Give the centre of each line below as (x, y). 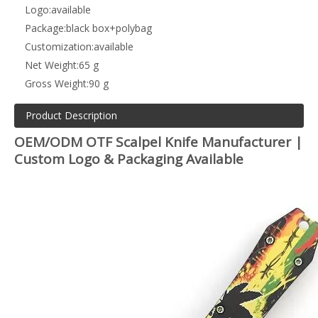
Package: (45, 28)
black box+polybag (109, 28)
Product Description (71, 115)
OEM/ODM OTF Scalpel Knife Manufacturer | (158, 142)
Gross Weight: (57, 83)
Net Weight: (52, 65)
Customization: (59, 46)
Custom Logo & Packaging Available (129, 159)
